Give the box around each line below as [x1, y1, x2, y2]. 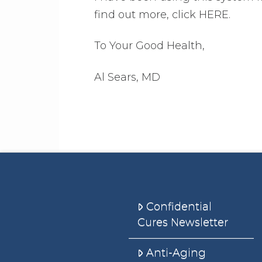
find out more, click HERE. [94, 8, 230, 21]
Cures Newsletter [137, 216, 229, 229]
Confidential [146, 200, 212, 213]
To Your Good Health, [94, 39, 205, 53]
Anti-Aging [146, 246, 206, 259]
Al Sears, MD [94, 70, 160, 84]
